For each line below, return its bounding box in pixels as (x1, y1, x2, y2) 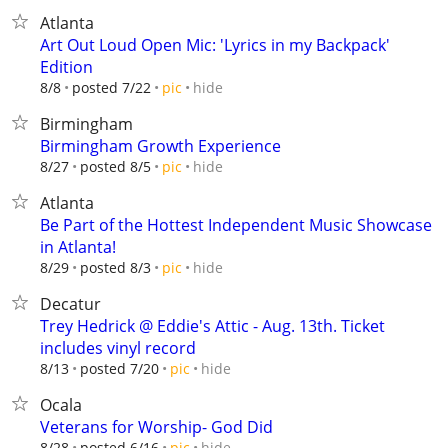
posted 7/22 (72, 78, 151, 97)
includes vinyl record (40, 337, 196, 359)
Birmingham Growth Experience (40, 135, 281, 157)
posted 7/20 (80, 359, 159, 378)
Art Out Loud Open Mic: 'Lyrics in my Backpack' (40, 34, 390, 56)
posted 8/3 (80, 258, 151, 277)
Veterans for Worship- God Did (40, 416, 273, 438)
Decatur (40, 293, 101, 315)
